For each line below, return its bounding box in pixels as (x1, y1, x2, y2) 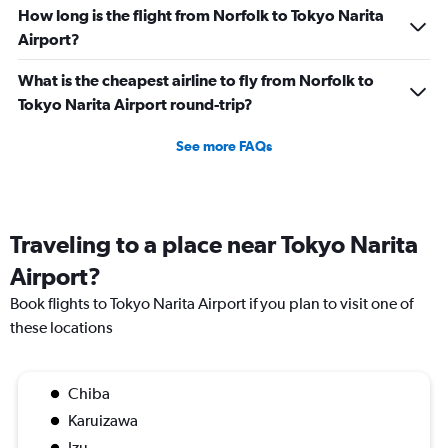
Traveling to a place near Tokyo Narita (10, 230, 418, 259)
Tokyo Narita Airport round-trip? (18, 95, 253, 114)
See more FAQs (176, 138, 272, 155)
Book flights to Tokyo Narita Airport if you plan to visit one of (10, 294, 413, 314)
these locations (10, 318, 113, 338)
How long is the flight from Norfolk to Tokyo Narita (18, 6, 384, 25)
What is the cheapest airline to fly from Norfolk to (18, 71, 374, 90)
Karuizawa (68, 411, 138, 431)
